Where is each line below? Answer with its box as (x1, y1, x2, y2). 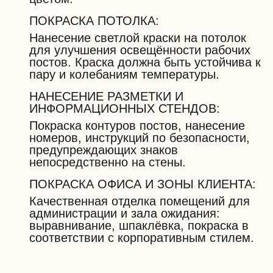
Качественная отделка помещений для (29, 194, 250, 208)
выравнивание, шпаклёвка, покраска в (29, 219, 249, 232)
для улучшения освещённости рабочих (29, 43, 250, 57)
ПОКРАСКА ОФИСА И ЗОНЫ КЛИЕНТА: (29, 177, 256, 191)
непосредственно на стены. (29, 155, 186, 169)
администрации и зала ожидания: (29, 207, 220, 220)
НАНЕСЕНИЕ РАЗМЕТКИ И (29, 90, 183, 103)
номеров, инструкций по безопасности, (29, 131, 250, 144)
